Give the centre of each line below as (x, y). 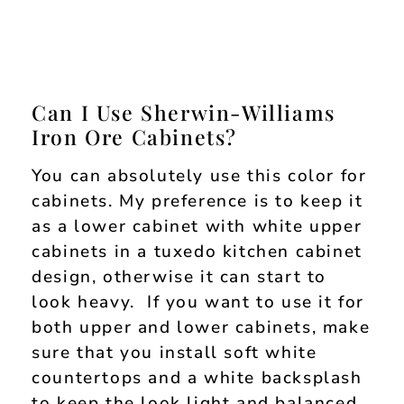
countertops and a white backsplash (197, 377)
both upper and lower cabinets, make (201, 327)
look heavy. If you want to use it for (198, 302)
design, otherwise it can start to (179, 276)
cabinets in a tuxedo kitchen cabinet (197, 251)
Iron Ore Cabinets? (135, 136)
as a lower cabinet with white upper (197, 226)
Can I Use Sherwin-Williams (184, 112)
